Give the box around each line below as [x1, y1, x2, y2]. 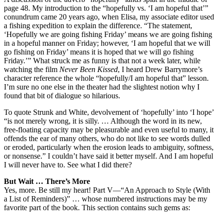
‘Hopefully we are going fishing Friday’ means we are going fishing [4, 30, 212, 38]
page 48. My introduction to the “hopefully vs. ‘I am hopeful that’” [4, 3, 208, 12]
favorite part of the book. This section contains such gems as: [4, 203, 190, 212]
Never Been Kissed [59, 65, 118, 73]
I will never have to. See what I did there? [4, 160, 132, 169]
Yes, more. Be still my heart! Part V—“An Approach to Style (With [4, 185, 210, 194]
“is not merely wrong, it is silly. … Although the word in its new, [4, 116, 202, 125]
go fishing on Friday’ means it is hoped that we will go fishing [4, 47, 194, 56]
